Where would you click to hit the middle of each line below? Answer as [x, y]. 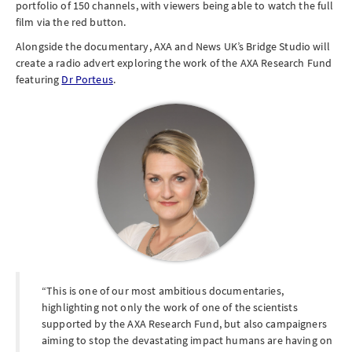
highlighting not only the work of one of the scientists [170, 307]
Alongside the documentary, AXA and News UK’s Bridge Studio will [173, 46]
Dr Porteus [87, 79]
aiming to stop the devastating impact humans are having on [187, 340]
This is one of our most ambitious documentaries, [165, 291]
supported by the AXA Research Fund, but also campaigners [184, 324]
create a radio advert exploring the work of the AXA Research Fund [174, 63]
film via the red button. [71, 22]
